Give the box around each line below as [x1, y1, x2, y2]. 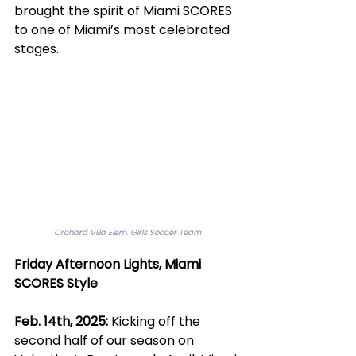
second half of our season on [14, 331, 197, 350]
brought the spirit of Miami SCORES [14, 2, 235, 20]
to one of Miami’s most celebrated [14, 21, 233, 39]
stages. [14, 40, 59, 58]
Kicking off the [108, 312, 203, 331]
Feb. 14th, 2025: [14, 312, 108, 331]
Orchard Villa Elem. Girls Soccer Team [53, 226, 201, 239]
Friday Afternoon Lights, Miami [14, 255, 204, 274]
